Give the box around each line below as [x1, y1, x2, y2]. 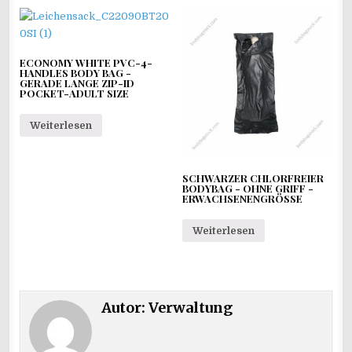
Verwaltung [148, 298, 233, 317]
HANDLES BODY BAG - [20, 66, 132, 80]
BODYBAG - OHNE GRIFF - [181, 181, 313, 196]
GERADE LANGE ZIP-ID [20, 76, 135, 90]
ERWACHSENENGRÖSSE [181, 192, 302, 206]
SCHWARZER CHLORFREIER [181, 171, 324, 185]
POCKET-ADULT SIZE [20, 86, 130, 101]
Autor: [101, 298, 149, 317]
